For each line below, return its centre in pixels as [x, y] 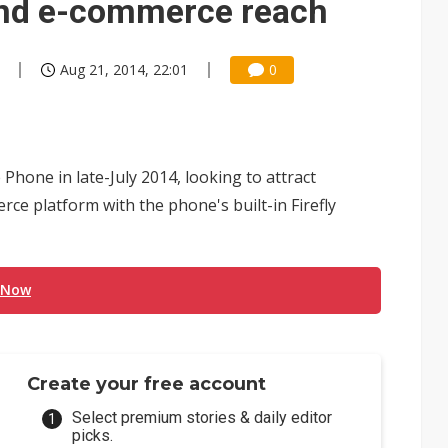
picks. [93, 435]
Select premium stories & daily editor [202, 417]
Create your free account [147, 384]
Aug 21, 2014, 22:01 [124, 69]
